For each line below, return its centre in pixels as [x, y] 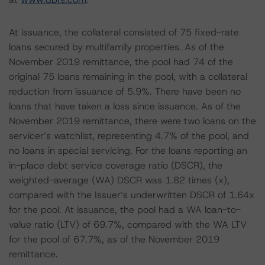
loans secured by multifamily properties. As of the [117, 47]
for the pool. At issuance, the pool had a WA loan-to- [125, 210]
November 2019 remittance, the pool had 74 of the [121, 62]
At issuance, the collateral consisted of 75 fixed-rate [124, 32]
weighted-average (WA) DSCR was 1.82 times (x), [119, 180]
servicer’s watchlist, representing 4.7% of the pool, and [129, 136]
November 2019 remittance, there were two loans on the [132, 121]
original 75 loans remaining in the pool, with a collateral [128, 77]
